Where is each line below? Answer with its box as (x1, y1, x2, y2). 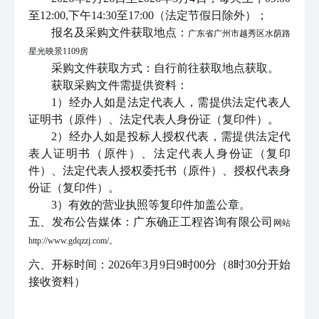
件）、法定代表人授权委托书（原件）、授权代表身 (28, 164, 291, 177)
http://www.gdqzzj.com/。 (28, 235, 117, 246)
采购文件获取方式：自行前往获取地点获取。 (51, 61, 279, 74)
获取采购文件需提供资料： (51, 78, 188, 91)
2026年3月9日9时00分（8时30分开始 (108, 258, 291, 271)
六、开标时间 (28, 258, 97, 271)
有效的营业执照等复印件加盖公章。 (68, 198, 251, 211)
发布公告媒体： (51, 215, 134, 228)
